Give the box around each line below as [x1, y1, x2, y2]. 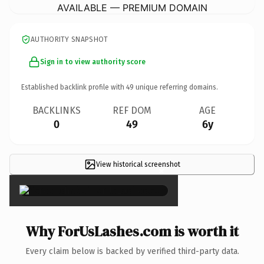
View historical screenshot [95, 160, 180, 169]
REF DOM [113, 104, 151, 116]
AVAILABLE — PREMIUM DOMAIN [57, 1, 207, 14]
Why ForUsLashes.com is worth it [25, 221, 239, 241]
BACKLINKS [32, 104, 81, 116]
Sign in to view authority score [40, 57, 146, 66]
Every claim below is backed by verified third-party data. [25, 246, 239, 256]
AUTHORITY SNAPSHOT [31, 35, 108, 44]
